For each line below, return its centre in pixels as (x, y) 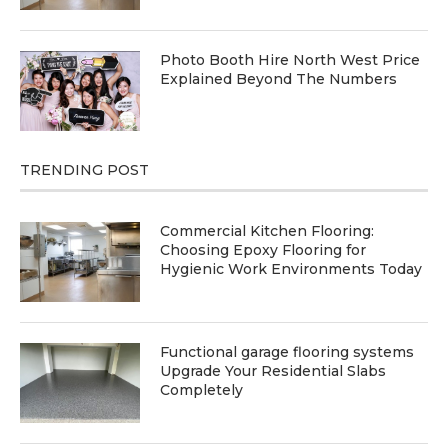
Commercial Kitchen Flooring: (267, 230)
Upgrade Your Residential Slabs (273, 370)
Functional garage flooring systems (287, 351)
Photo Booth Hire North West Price (290, 59)
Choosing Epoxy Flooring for (263, 249)
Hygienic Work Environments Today (291, 268)
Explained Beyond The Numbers (278, 78)
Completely (201, 389)
